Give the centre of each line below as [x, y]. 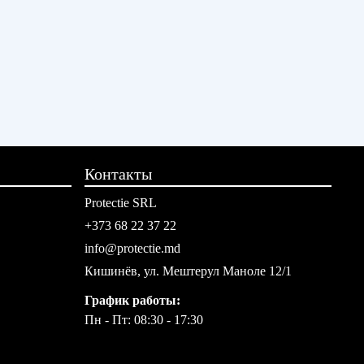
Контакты [118, 174]
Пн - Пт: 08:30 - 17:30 [144, 320]
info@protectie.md [132, 248]
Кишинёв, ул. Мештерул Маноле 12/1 [188, 271]
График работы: [132, 300]
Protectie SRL [121, 203]
